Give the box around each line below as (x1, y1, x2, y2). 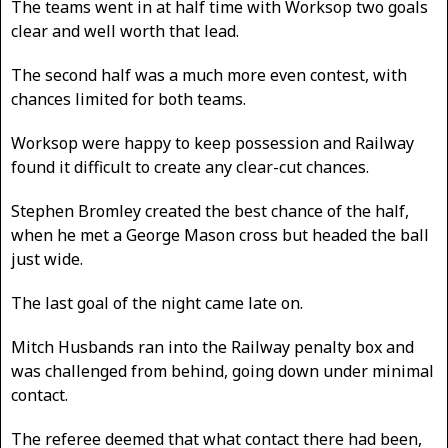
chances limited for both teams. (11, 88, 246, 110)
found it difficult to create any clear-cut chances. (11, 156, 369, 178)
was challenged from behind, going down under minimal (11, 360, 434, 382)
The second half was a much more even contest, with (11, 64, 407, 86)
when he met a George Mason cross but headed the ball (11, 224, 429, 246)
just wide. (11, 248, 83, 270)
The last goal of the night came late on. (11, 292, 303, 314)
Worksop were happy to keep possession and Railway (11, 132, 414, 154)
